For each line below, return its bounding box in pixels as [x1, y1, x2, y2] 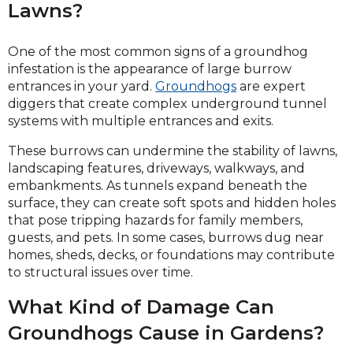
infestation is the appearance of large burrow [8, 61, 292, 76]
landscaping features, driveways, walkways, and [8, 160, 305, 176]
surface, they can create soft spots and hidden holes [8, 195, 336, 210]
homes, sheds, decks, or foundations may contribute [8, 247, 335, 262]
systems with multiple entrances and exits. [8, 113, 273, 128]
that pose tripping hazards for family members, [8, 212, 303, 228]
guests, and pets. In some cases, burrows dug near [8, 229, 324, 245]
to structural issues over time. [8, 264, 193, 280]
